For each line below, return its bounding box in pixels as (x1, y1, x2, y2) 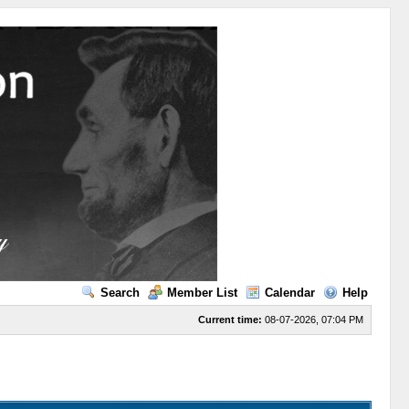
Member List (166, 286, 237, 299)
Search (100, 286, 140, 299)
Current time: (197, 314, 262, 325)
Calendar (264, 286, 315, 299)
